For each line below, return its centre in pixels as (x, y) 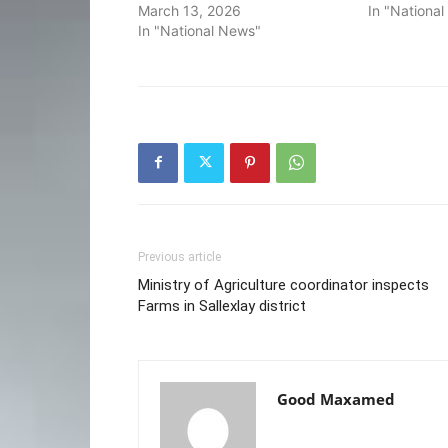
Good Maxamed (336, 398)
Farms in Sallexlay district (222, 305)
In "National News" (199, 30)
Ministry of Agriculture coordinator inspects (283, 284)
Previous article (179, 256)
